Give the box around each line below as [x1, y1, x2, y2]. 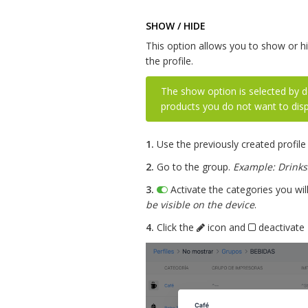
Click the [154, 221, 197, 234]
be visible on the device [146, 198, 254, 212]
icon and [205, 221, 248, 234]
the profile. [146, 54, 193, 68]
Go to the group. [154, 160, 233, 174]
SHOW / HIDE [146, 19, 206, 33]
